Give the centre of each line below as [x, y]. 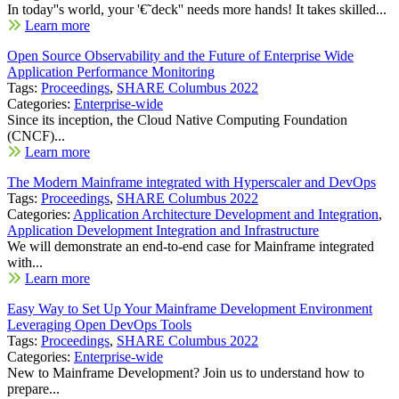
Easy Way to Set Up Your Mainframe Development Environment [190, 308]
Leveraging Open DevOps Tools [99, 324]
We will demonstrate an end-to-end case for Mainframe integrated [191, 246]
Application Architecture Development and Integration [226, 214]
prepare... [33, 388]
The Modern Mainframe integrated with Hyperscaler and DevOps [191, 182]
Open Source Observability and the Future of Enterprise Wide [180, 55]
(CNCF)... [36, 135]
